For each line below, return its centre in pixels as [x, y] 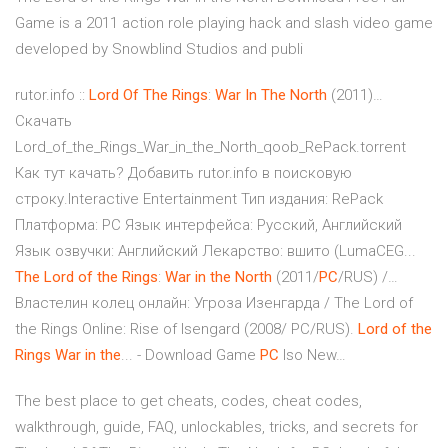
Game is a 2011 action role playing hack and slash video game [224, 23]
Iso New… [312, 355]
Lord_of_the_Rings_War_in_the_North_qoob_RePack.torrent [210, 147]
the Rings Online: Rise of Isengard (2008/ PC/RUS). [186, 329]
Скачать [43, 121]
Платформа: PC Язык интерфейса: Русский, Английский [208, 225]
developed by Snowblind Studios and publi [159, 49]
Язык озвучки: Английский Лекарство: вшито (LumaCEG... [215, 251]
